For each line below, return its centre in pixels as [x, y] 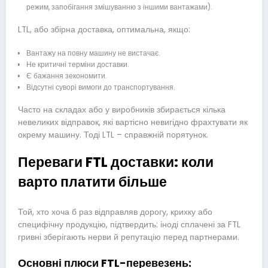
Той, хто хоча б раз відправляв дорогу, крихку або [115, 212]
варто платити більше [92, 182]
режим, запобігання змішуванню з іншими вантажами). [119, 7]
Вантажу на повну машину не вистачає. [93, 53]
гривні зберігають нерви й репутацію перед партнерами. [129, 237]
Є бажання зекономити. [66, 75]
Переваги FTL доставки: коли [116, 162]
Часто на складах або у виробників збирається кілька [122, 109]
